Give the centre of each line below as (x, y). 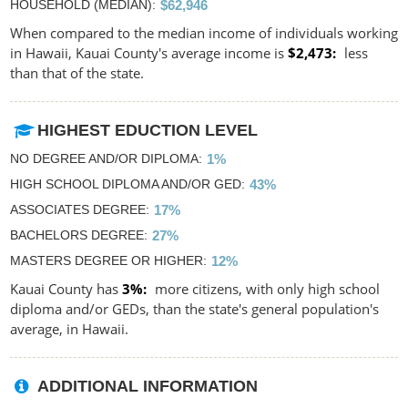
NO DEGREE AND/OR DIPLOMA (104, 158)
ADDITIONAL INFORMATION (148, 386)
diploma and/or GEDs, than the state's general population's (194, 308)
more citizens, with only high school (265, 288)
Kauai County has (66, 288)
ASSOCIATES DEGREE (78, 209)
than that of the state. (77, 72)
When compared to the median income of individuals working (204, 32)
